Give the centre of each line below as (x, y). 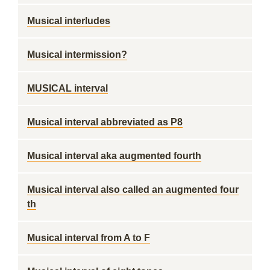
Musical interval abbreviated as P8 (105, 122)
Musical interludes (69, 21)
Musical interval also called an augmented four (133, 190)
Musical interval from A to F (89, 238)
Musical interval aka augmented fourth (114, 156)
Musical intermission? (77, 55)
